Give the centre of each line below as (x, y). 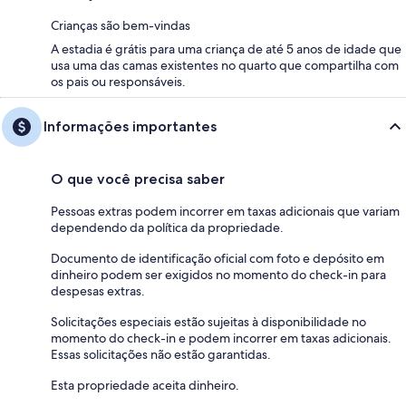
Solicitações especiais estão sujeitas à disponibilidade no (208, 321)
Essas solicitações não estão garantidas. (161, 354)
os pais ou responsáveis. (118, 81)
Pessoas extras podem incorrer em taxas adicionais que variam (225, 211)
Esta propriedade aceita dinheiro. (145, 385)
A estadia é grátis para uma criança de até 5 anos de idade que (226, 48)
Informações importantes (130, 126)
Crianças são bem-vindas (121, 25)
